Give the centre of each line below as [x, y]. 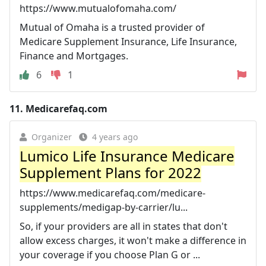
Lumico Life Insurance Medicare [127, 156]
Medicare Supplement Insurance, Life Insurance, [128, 41]
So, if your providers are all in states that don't [123, 226]
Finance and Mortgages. [74, 56]
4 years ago [115, 137]
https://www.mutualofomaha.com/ [98, 8]
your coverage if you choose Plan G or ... [110, 254]
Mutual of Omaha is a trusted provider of [112, 27]
